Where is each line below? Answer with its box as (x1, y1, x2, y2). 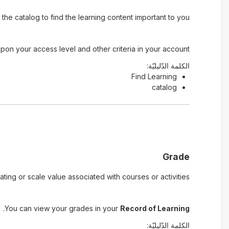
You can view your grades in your (4, 204, 120, 213)
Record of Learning (120, 204, 190, 213)
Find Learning (131, 72, 177, 81)
